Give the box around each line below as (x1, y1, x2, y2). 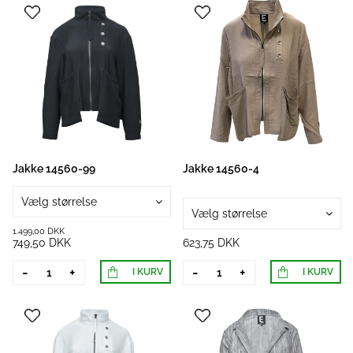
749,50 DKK (13, 236, 71, 249)
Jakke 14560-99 (13, 162, 95, 175)
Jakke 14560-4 (183, 162, 259, 175)
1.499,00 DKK (13, 226, 65, 236)
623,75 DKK (183, 236, 240, 249)
